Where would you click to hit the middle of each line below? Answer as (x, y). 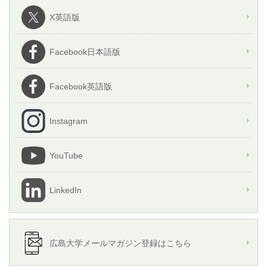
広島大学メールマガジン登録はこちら (120, 243)
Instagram (69, 121)
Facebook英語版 (81, 87)
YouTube (66, 156)
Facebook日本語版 (85, 52)
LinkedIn (66, 190)
